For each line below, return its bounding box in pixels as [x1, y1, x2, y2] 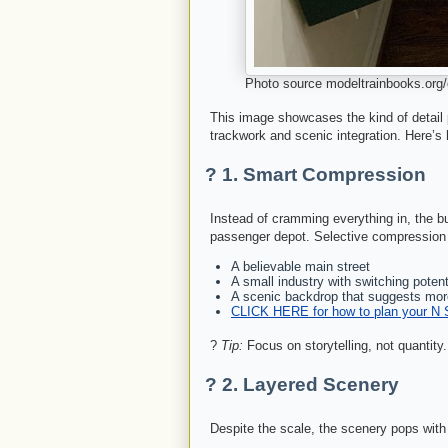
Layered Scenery [243, 374, 399, 396]
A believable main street [231, 259, 370, 275]
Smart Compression [243, 164, 426, 186]
